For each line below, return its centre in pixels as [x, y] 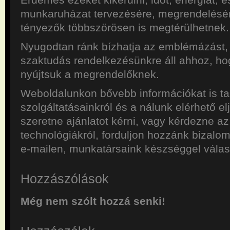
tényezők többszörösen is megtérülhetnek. [125, 27]
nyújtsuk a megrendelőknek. [90, 74]
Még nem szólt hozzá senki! [93, 201]
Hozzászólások [65, 179]
